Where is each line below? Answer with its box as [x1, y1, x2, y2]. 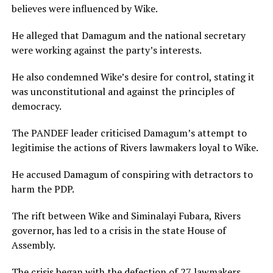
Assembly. [11, 238, 55, 252]
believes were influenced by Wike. [11, 1, 158, 15]
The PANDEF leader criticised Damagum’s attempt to [11, 126, 247, 140]
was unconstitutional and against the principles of [11, 84, 235, 98]
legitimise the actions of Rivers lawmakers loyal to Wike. [11, 140, 258, 154]
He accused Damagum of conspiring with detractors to [11, 167, 253, 181]
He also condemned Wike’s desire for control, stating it [11, 69, 255, 83]
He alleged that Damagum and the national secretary [11, 28, 246, 42]
